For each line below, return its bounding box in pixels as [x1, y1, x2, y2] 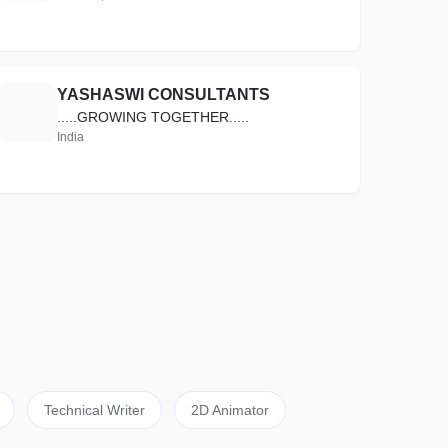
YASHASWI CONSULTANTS [57, 86, 271, 103]
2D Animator [190, 402, 269, 418]
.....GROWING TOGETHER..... [57, 109, 250, 125]
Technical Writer [43, 402, 145, 418]
